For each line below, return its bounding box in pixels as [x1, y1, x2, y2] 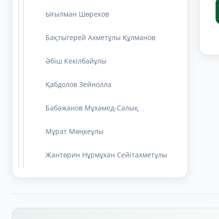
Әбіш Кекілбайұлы [45, 56, 107, 66]
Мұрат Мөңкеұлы [45, 126, 104, 136]
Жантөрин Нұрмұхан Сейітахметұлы [45, 150, 167, 159]
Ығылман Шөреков [45, 9, 109, 19]
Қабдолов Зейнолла [45, 79, 111, 89]
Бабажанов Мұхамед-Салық [45, 103, 138, 112]
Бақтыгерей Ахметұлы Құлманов [45, 32, 155, 42]
